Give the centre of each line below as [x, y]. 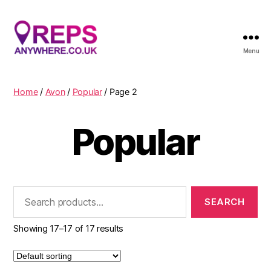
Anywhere [38, 74]
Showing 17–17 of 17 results [69, 229]
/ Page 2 [119, 91]
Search [25, 192]
